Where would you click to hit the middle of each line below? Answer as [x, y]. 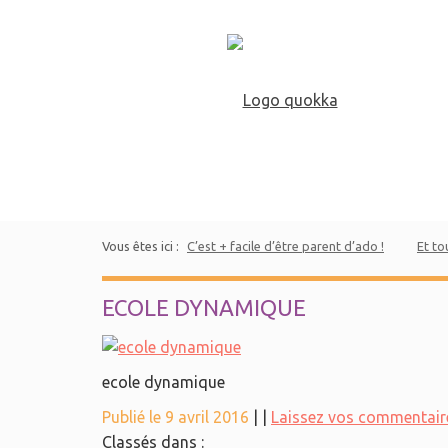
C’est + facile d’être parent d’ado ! [285, 246]
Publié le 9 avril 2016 [177, 417]
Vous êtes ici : [142, 246]
